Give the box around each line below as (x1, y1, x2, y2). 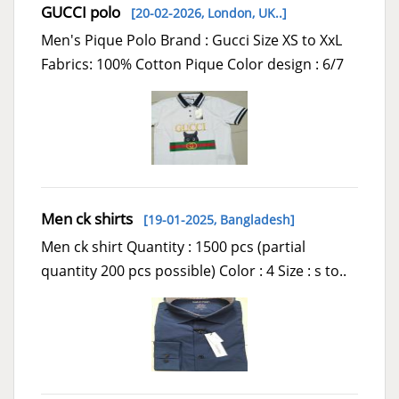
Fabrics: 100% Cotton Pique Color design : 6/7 (41, 53, 344, 74)
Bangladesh (220, 210, 290, 228)
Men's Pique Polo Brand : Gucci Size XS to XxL (41, 29, 342, 50)
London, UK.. (208, 4, 282, 21)
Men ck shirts (41, 208, 133, 229)
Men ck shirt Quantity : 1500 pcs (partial (41, 236, 305, 256)
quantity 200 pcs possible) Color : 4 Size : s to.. (41, 260, 346, 281)
